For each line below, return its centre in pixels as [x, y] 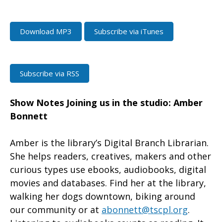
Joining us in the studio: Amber [135, 103]
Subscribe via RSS [50, 73]
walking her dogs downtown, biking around [103, 196]
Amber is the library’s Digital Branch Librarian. [109, 143]
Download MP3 [46, 31]
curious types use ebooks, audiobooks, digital [108, 170]
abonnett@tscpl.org [145, 210]
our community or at [56, 210]
